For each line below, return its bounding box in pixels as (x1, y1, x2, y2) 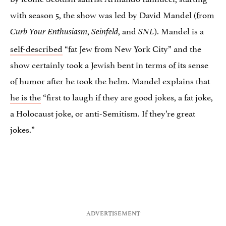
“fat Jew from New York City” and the (63, 41, 201, 54)
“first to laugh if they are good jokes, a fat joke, (41, 89, 213, 103)
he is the (10, 89, 41, 103)
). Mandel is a (154, 23, 204, 37)
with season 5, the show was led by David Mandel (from (10, 7, 214, 21)
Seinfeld (91, 26, 118, 37)
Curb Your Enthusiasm (10, 26, 87, 37)
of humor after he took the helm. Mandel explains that (10, 73, 210, 87)
